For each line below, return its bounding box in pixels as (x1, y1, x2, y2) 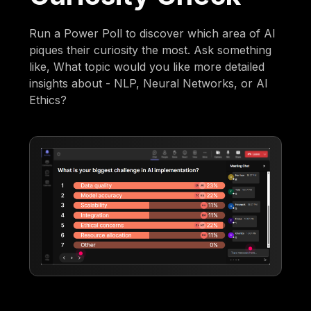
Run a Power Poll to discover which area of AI (29, 26, 276, 41)
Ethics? (29, 93, 67, 108)
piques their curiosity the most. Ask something (29, 43, 272, 58)
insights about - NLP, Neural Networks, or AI (29, 76, 269, 91)
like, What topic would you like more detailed (29, 60, 265, 74)
